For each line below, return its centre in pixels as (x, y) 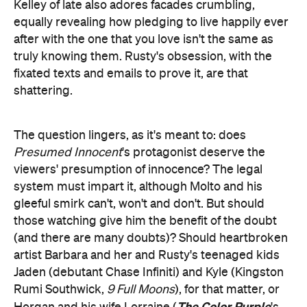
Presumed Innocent (68, 152)
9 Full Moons (141, 290)
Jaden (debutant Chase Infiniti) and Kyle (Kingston (149, 272)
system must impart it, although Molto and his (138, 187)
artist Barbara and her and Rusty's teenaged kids (147, 255)
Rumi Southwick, (60, 290)
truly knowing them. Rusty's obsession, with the (143, 57)
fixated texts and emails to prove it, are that (131, 74)
